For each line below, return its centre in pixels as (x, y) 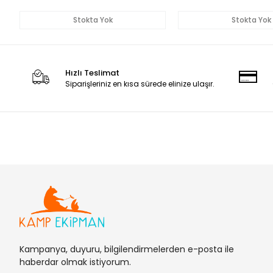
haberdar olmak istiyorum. (75, 262)
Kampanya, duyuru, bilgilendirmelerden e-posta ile (127, 249)
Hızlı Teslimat (93, 73)
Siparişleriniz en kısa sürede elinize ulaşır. (140, 84)
